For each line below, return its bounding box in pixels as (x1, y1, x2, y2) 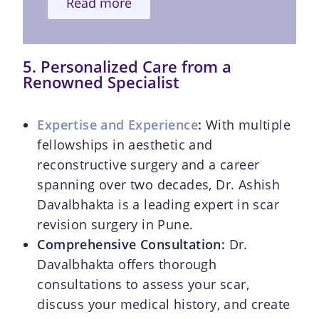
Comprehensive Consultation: (37, 235, 229, 253)
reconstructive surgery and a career (37, 155, 260, 173)
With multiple (202, 115, 291, 133)
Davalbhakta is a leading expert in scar (37, 195, 280, 213)
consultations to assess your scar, (37, 275, 250, 293)
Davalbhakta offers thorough (37, 255, 217, 273)
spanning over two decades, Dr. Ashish (37, 175, 281, 193)
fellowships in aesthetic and (37, 135, 213, 153)
